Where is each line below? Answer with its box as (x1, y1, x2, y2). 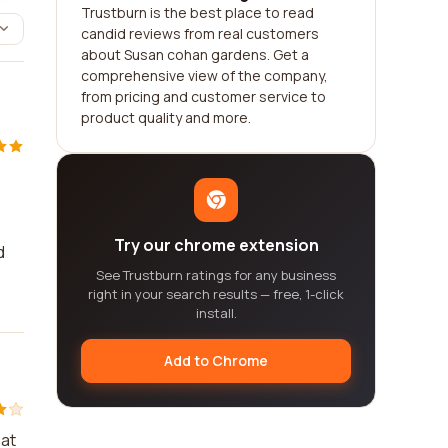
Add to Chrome (164, 351, 268, 370)
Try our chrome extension (113, 234, 319, 256)
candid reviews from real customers (81, 24, 319, 43)
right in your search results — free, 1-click (88, 285, 344, 303)
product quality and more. (81, 108, 251, 127)
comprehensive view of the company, (81, 66, 328, 85)
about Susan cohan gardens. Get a (81, 45, 309, 64)
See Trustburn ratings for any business (96, 266, 336, 284)
